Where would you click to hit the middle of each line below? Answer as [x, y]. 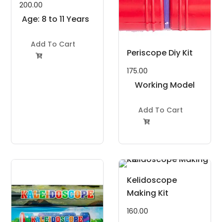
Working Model [165, 85]
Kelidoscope [152, 180]
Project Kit [165, 98]
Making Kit [148, 193]
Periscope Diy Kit [160, 53]
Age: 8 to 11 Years [56, 19]
